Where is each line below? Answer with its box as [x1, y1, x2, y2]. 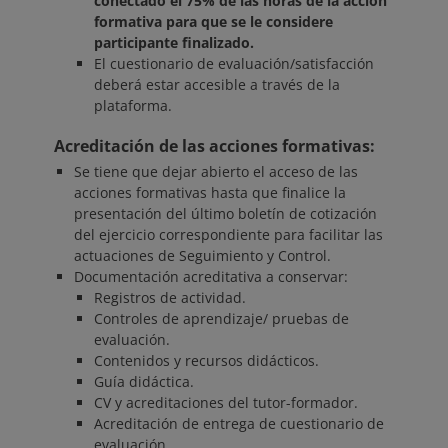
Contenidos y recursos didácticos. [94, 351, 319, 371]
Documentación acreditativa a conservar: [74, 267, 348, 287]
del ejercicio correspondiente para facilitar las [74, 225, 383, 245]
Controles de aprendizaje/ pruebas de [94, 309, 349, 329]
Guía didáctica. [94, 372, 194, 392]
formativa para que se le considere [94, 12, 333, 32]
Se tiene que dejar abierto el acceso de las [74, 162, 358, 182]
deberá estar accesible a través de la [94, 75, 340, 95]
